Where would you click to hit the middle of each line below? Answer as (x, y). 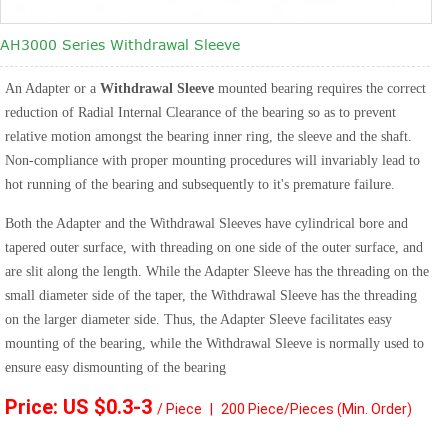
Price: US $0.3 (69, 407)
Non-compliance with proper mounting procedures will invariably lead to (212, 161)
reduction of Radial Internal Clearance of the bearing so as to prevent (200, 113)
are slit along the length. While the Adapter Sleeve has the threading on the (217, 272)
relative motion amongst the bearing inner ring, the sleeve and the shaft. (208, 137)
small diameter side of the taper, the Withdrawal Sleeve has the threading (211, 296)
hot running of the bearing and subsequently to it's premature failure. (200, 185)
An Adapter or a (52, 89)
